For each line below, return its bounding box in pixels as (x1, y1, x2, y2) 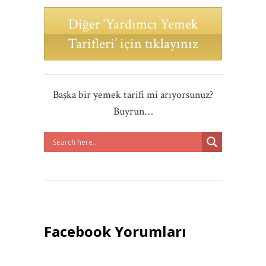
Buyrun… (113, 104, 153, 119)
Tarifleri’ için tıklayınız (68, 34, 198, 53)
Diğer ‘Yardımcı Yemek (68, 15, 198, 34)
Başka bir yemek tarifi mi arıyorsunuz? (53, 88, 213, 102)
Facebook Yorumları (44, 221, 186, 242)
